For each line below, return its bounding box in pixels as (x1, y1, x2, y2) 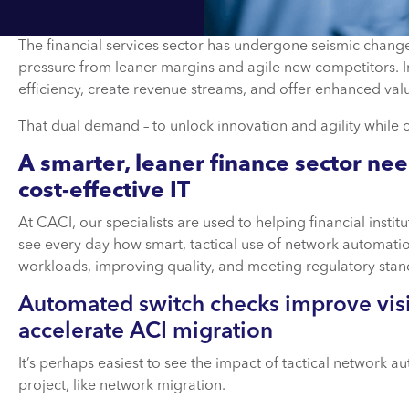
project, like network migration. (18, 378, 225, 393)
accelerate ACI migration (18, 320, 273, 343)
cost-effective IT (18, 180, 190, 203)
